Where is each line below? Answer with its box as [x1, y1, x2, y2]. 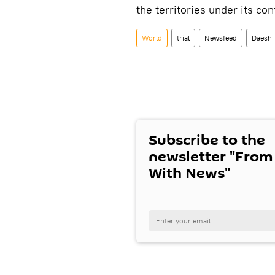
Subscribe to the [149, 130, 265, 151]
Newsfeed [204, 33, 237, 42]
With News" [149, 163, 230, 184]
